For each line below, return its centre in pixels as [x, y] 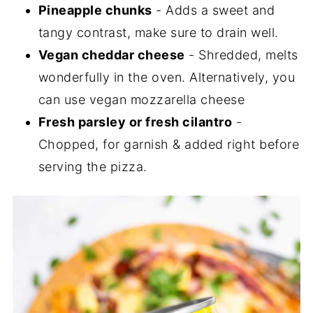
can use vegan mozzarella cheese [141, 100]
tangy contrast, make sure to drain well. [158, 33]
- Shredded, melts [241, 55]
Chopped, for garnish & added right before [169, 145]
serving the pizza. [93, 167]
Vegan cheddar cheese [111, 55]
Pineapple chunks [95, 10]
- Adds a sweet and [213, 10]
